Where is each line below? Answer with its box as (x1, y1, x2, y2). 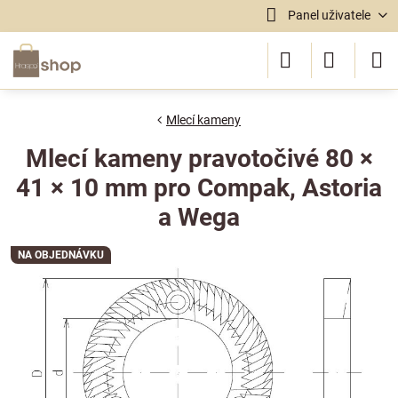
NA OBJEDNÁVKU (18, 249, 104, 261)
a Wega (158, 203, 240, 232)
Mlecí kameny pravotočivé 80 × (25, 144, 373, 173)
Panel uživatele (287, 8, 370, 22)
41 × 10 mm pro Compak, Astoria (16, 173, 382, 203)
